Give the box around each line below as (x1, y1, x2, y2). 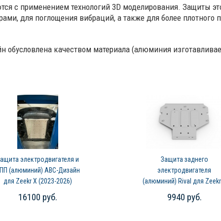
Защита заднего (160, 155, 208, 163)
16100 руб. (18, 191, 57, 203)
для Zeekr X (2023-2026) (3, 177, 72, 185)
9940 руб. (167, 191, 202, 203)
